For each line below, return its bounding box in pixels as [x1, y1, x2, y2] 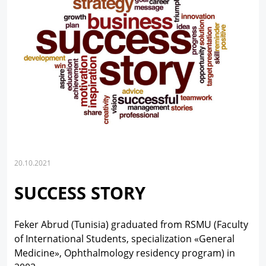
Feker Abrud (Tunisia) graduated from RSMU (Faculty [14, 217, 248, 231]
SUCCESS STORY [14, 180, 145, 204]
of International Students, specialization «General [14, 232, 235, 245]
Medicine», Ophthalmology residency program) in [14, 246, 235, 259]
